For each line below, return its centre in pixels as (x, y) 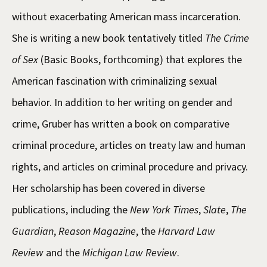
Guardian (33, 231)
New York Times (164, 209)
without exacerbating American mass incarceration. (126, 16)
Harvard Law (187, 231)
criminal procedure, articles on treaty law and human (129, 145)
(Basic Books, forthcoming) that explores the (140, 59)
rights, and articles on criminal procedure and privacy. (130, 166)
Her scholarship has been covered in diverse (108, 188)
